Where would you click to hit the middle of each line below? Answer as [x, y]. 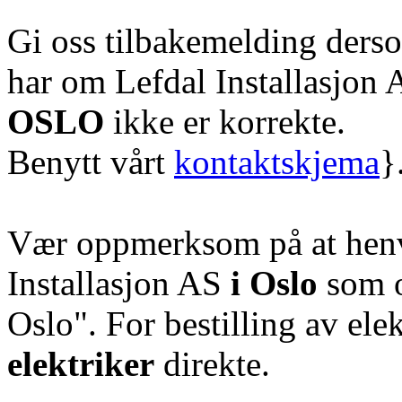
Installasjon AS [119, 283]
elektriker [81, 363]
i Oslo [274, 283]
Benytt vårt [91, 162]
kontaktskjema [277, 162]
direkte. [212, 363]
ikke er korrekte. [225, 121]
